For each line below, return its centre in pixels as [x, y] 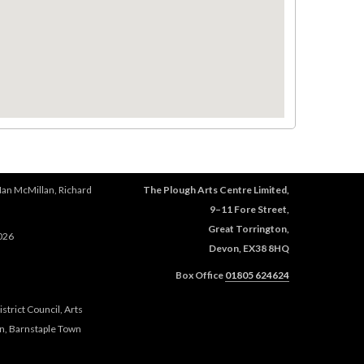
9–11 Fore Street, [249, 210]
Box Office [200, 275]
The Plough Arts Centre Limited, [216, 190]
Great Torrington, [249, 229]
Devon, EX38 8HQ [249, 249]
